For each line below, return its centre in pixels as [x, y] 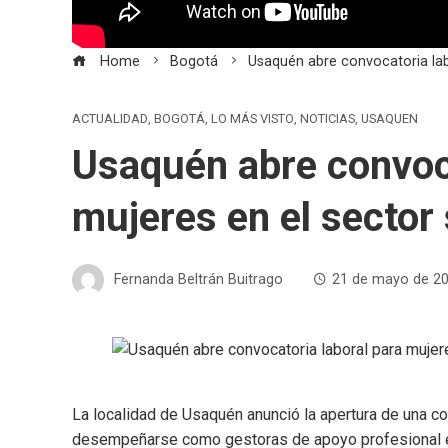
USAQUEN [389, 119]
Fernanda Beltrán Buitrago [198, 279]
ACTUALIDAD [110, 119]
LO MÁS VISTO [252, 119]
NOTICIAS [327, 119]
